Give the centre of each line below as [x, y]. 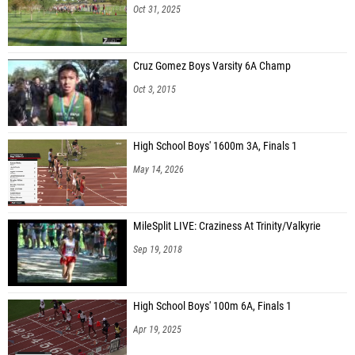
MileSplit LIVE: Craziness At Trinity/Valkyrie [227, 226]
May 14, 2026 [158, 169]
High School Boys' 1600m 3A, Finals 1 [215, 146]
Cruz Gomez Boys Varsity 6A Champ [212, 66]
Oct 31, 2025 [157, 9]
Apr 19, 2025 [157, 329]
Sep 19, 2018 [158, 249]
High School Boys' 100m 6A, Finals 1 [212, 306]
